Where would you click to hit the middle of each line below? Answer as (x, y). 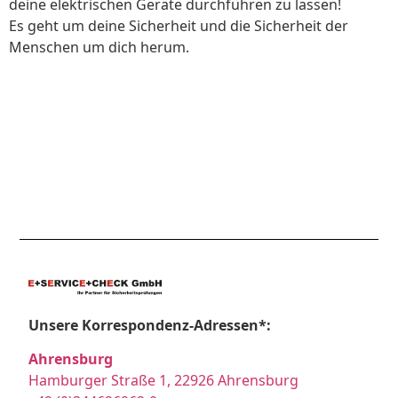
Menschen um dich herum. (99, 47)
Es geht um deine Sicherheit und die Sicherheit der (179, 25)
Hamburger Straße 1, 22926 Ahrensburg (164, 381)
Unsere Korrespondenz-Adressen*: (150, 325)
